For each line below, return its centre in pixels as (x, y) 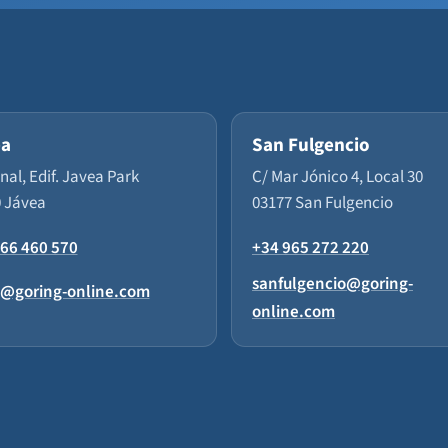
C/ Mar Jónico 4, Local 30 (337, 177)
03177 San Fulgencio (322, 203)
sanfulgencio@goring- (332, 284)
